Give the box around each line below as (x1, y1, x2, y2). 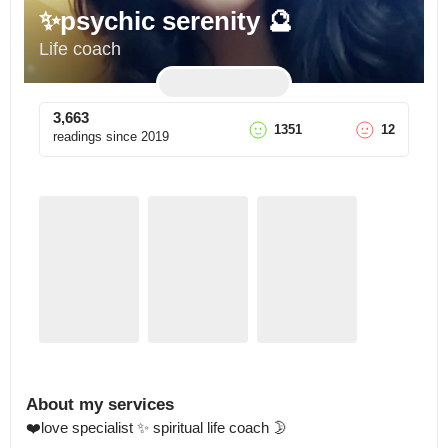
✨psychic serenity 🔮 (39, 6, 293, 36)
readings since (53, 129, 137, 144)
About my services (26, 395, 174, 414)
